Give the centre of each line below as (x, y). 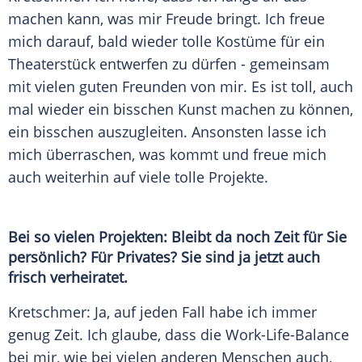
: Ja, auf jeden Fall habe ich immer (202, 312)
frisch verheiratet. (68, 278)
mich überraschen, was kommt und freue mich (167, 155)
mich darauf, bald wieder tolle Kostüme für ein (166, 42)
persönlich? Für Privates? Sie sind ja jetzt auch (164, 257)
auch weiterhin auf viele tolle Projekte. (138, 177)
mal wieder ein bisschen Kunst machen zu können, (181, 109)
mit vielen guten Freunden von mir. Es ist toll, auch (181, 87)
